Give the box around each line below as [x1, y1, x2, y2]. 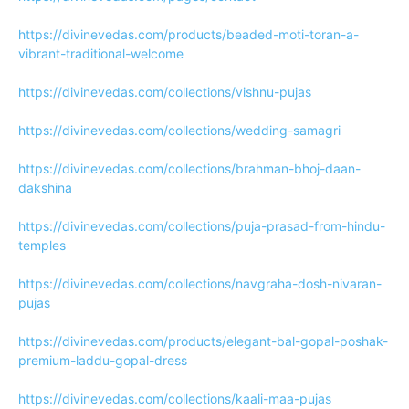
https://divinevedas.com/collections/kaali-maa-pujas [18, 391, 331, 406]
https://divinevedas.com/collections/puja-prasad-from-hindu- [18, 218, 385, 234]
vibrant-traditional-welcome [18, 46, 184, 61]
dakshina [18, 180, 72, 195]
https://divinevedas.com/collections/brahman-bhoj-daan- [18, 161, 361, 176]
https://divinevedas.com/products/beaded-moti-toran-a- [18, 26, 359, 42]
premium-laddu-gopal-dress [18, 352, 187, 368]
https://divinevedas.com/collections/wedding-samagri [18, 122, 341, 138]
